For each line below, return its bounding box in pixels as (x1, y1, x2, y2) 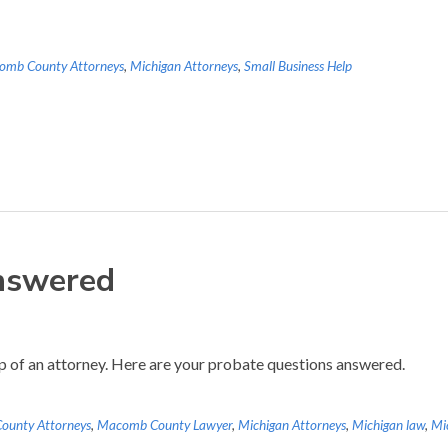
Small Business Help (244, 58, 352, 74)
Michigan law (352, 417, 425, 433)
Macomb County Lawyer (97, 417, 232, 433)
